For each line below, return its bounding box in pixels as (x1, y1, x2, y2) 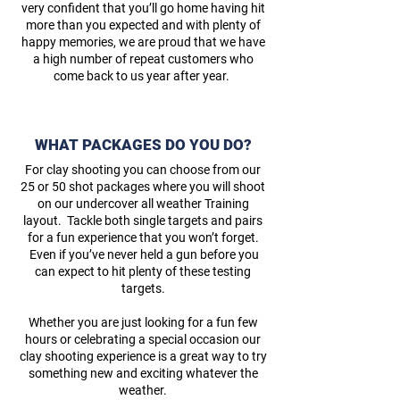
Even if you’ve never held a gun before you (27, 247, 259, 262)
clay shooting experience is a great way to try (19, 349, 267, 363)
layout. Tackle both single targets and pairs (23, 213, 262, 228)
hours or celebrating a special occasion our (25, 332, 261, 346)
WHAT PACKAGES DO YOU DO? (34, 136, 252, 154)
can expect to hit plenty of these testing (35, 264, 251, 279)
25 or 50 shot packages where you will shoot (21, 179, 265, 194)
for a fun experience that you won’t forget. (27, 230, 259, 245)
